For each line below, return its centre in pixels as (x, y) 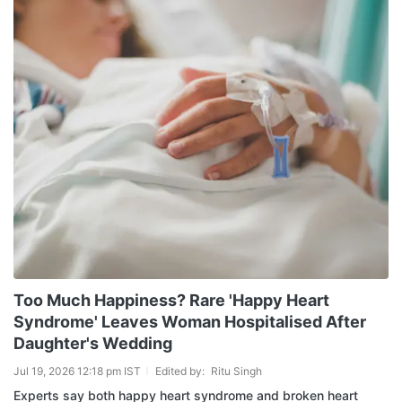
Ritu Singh (236, 371)
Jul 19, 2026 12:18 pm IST (77, 371)
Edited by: (181, 371)
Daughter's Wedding (93, 343)
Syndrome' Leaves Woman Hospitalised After (190, 321)
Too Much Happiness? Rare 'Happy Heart (171, 300)
